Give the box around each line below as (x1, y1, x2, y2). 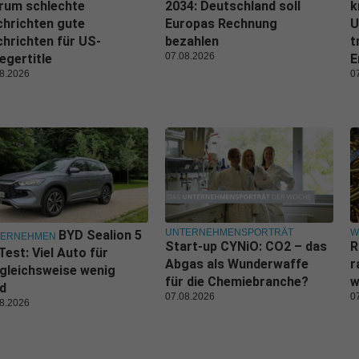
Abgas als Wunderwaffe (165, 256, 309, 272)
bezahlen (165, 33, 219, 49)
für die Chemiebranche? (165, 273, 309, 289)
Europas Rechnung (165, 15, 277, 31)
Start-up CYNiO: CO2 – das (165, 238, 327, 254)
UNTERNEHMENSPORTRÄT (165, 226, 293, 238)
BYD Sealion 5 (58, 227, 142, 243)
